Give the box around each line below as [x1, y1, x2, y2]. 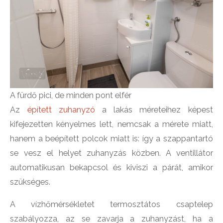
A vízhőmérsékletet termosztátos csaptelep [10, 200, 213, 210]
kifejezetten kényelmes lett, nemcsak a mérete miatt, [10, 119, 213, 129]
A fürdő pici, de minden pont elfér [10, 91, 132, 101]
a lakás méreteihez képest [95, 105, 213, 115]
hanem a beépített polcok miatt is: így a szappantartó [10, 134, 213, 144]
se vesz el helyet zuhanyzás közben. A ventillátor [10, 148, 213, 158]
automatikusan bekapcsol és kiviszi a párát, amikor [10, 163, 213, 173]
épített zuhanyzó [27, 105, 95, 115]
